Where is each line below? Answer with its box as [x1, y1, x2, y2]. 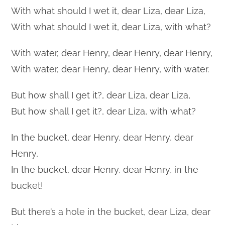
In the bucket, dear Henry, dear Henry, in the [11, 164, 199, 175]
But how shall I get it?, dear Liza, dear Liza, [11, 89, 191, 100]
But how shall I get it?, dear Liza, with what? [11, 105, 196, 117]
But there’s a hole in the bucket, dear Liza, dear [11, 206, 211, 217]
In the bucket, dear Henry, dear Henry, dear [11, 132, 194, 143]
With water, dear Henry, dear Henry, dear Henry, [11, 47, 213, 58]
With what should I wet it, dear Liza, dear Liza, [11, 5, 206, 16]
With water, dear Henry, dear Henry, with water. [11, 63, 209, 74]
